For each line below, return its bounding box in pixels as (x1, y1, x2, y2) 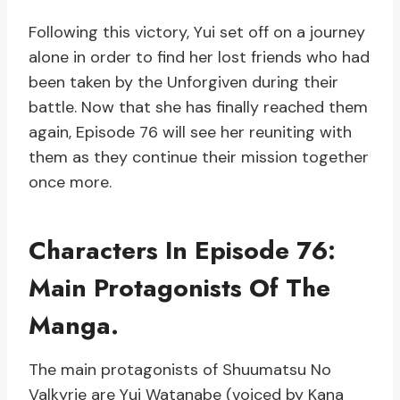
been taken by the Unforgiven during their (29, 71, 338, 94)
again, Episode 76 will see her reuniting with (29, 121, 352, 144)
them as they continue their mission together (29, 146, 369, 169)
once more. (29, 171, 112, 194)
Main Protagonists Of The (29, 270, 330, 307)
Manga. (29, 307, 119, 345)
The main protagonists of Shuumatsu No (29, 359, 331, 381)
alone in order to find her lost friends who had (29, 46, 370, 69)
